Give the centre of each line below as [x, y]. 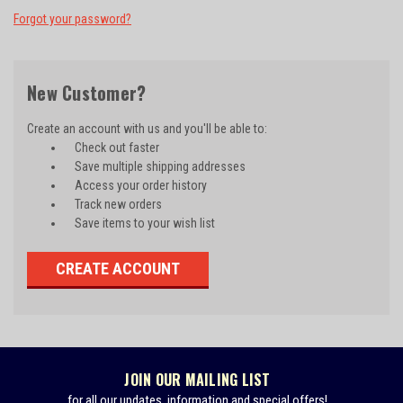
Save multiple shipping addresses [160, 166]
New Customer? [87, 92]
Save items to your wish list [144, 223]
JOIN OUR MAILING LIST [197, 380]
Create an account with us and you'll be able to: [147, 128]
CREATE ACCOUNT [117, 268]
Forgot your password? [72, 18]
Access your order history [140, 185]
